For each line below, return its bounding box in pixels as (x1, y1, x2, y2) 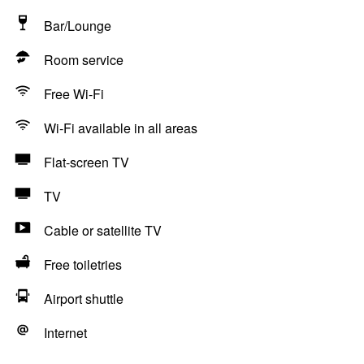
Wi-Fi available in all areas (44, 119, 197, 137)
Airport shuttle (44, 289, 123, 308)
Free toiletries (44, 255, 122, 274)
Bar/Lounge (44, 16, 111, 35)
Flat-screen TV (44, 153, 129, 171)
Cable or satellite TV (44, 221, 162, 240)
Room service (44, 50, 123, 69)
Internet (44, 323, 87, 342)
